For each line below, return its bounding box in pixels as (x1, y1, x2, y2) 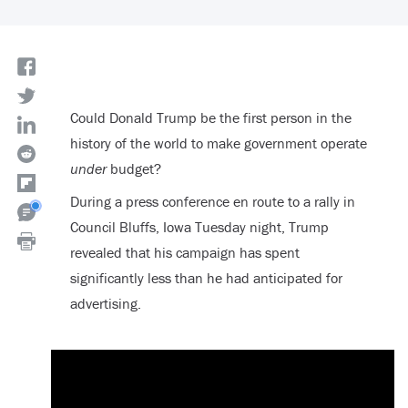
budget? (106, 159, 161, 178)
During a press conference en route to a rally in (69, 192, 355, 211)
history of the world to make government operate (69, 134, 367, 153)
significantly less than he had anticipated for (69, 269, 342, 288)
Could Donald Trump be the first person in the (69, 108, 352, 127)
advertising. (69, 294, 141, 313)
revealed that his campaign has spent (69, 243, 300, 262)
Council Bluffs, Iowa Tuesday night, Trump (69, 218, 329, 237)
